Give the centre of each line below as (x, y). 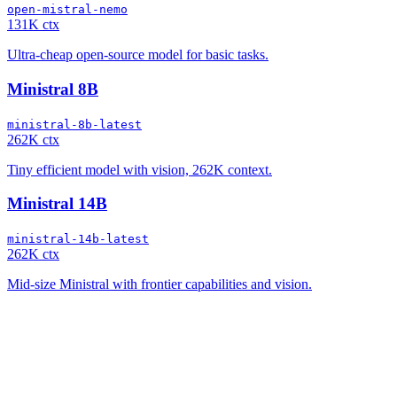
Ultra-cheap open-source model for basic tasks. (138, 55)
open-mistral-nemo (67, 10)
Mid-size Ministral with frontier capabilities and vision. (160, 284)
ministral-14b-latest (78, 239)
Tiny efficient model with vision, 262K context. (140, 169)
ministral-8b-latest (74, 124)
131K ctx (33, 25)
